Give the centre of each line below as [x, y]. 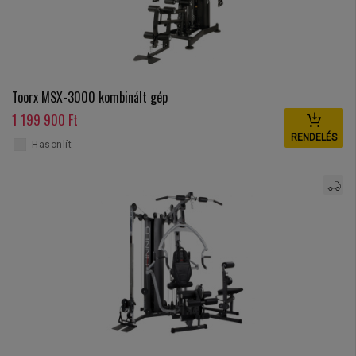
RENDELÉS [314, 138]
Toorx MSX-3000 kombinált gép [90, 97]
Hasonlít [52, 145]
